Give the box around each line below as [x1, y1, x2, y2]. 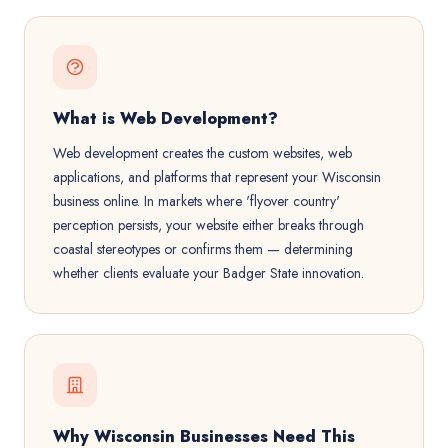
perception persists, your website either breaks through [53, 215, 364, 235]
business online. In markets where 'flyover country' [53, 191, 340, 211]
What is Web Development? [53, 107, 278, 130]
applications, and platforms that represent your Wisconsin [53, 167, 381, 187]
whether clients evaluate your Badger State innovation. [53, 263, 364, 283]
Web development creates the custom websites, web [53, 143, 352, 163]
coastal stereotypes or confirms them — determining [53, 239, 353, 259]
